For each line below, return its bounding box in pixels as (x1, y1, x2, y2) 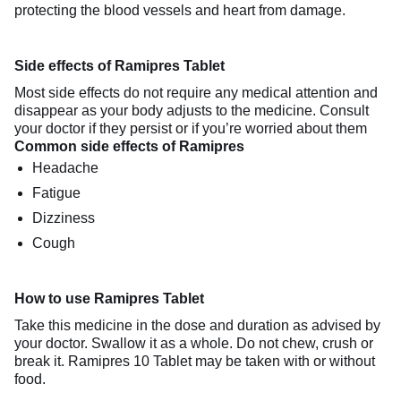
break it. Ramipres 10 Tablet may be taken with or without (14, 353, 375, 369)
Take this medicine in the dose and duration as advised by (14, 317, 380, 333)
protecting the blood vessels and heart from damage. (14, 2, 346, 18)
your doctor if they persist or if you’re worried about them (14, 120, 367, 136)
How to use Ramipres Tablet (14, 290, 204, 306)
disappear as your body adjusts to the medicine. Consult (14, 102, 369, 118)
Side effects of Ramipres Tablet (14, 57, 225, 73)
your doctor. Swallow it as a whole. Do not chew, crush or (14, 335, 373, 351)
